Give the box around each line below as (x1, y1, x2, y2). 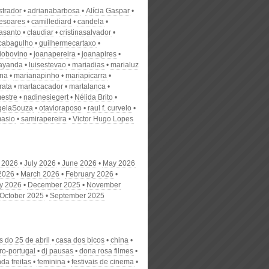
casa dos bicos (56, 236, 104, 244)
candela (77, 17, 104, 26)
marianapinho (14, 71, 59, 80)
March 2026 (20, 170, 59, 178)
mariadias (72, 61, 104, 69)
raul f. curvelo (88, 104, 131, 112)
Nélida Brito (74, 93, 113, 101)
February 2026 (65, 170, 113, 178)
